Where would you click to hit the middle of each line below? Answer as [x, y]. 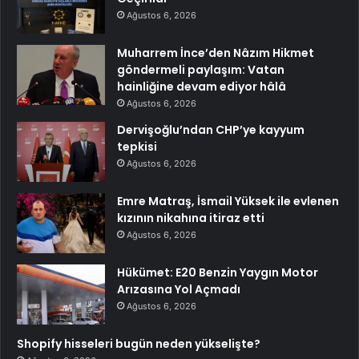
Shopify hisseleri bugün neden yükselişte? [139, 343]
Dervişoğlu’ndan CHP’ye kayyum [211, 129]
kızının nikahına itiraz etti [191, 218]
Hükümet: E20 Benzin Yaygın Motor [218, 272]
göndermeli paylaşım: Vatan [201, 69]
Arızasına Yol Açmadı [179, 289]
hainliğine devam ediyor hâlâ [202, 86]
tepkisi [137, 146]
